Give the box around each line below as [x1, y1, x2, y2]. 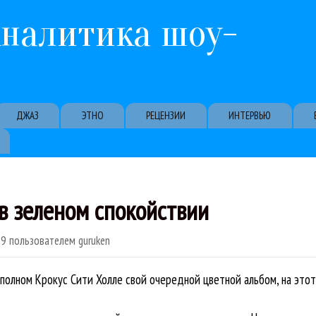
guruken [78, 232, 110, 248]
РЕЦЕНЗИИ [146, 108, 186, 122]
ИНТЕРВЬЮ [229, 108, 272, 122]
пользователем [6, 232, 78, 248]
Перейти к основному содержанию [80, 4, 241, 21]
